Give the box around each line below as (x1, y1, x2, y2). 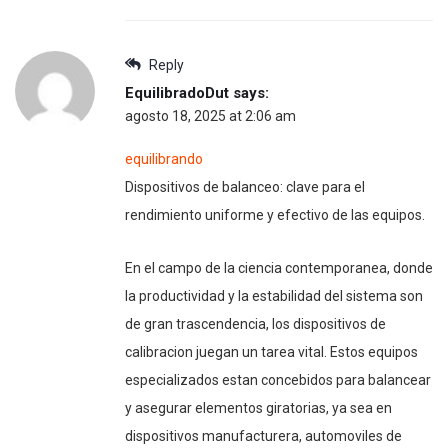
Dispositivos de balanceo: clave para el (125, 178, 365, 195)
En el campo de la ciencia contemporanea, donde (125, 259, 433, 276)
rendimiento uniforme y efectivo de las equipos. (125, 206, 425, 223)
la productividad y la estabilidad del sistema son (125, 287, 423, 304)
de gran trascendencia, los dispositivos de (125, 315, 386, 332)
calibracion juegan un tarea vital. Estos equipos (125, 343, 418, 360)
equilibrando (125, 150, 203, 167)
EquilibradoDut (125, 83, 229, 102)
